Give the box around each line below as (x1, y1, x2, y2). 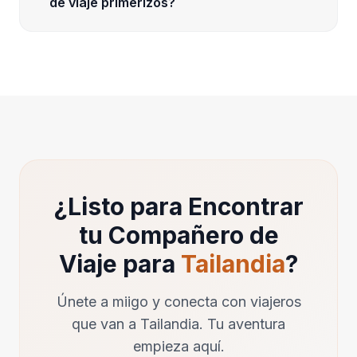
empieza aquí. (132, 337, 225, 355)
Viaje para (59, 249, 181, 278)
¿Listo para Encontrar (53, 191, 304, 221)
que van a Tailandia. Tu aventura (72, 315, 285, 332)
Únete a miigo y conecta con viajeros (56, 292, 301, 310)
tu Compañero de (78, 220, 279, 249)
